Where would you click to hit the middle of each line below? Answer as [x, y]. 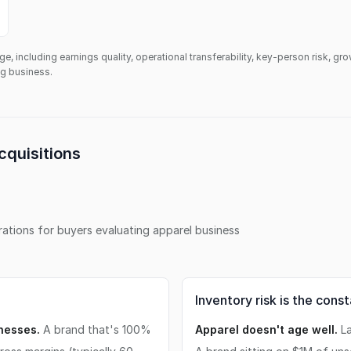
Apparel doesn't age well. [266, 329]
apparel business [196, 230]
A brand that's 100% [96, 329]
